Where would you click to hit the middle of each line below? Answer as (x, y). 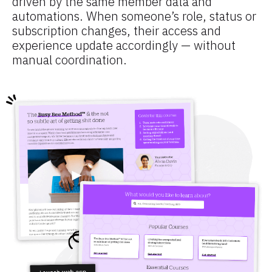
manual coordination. (70, 59)
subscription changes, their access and (117, 30)
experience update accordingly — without (124, 45)
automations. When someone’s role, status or (134, 16)
